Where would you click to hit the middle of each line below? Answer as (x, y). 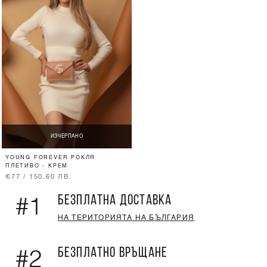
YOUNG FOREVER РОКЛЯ (50, 158)
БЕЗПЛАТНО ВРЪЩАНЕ (113, 254)
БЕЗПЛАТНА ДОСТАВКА (115, 201)
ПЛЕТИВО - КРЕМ (37, 166)
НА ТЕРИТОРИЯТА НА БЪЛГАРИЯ (126, 218)
